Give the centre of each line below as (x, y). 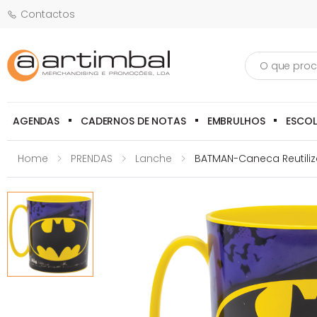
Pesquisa (268, 56)
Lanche (154, 158)
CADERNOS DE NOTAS (133, 121)
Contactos (48, 14)
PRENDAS (92, 158)
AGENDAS (36, 121)
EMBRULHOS (236, 121)
